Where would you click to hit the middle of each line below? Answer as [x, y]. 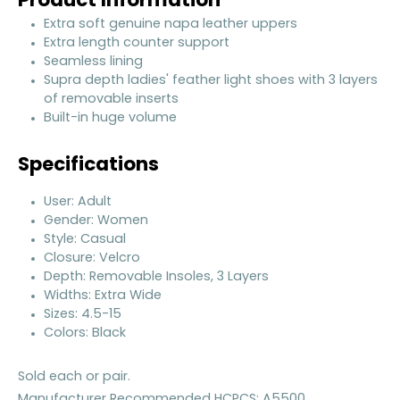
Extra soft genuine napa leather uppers [170, 24]
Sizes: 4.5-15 [82, 314]
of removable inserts [111, 99]
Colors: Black [84, 333]
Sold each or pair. [74, 378]
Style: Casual [84, 239]
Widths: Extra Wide [102, 296]
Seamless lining [93, 62]
